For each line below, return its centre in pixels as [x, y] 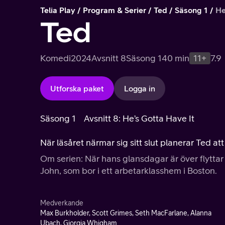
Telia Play [58, 10]
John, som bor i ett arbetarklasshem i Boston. [129, 171]
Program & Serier [115, 10]
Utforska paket [77, 88]
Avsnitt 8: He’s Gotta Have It [139, 118]
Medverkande [62, 203]
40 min [176, 58]
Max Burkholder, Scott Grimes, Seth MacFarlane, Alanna [126, 213]
